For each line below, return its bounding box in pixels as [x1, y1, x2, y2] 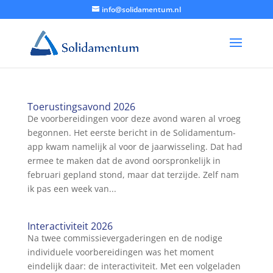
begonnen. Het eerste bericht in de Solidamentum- [27, 127, 236, 138]
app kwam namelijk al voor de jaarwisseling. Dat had [27, 141, 243, 152]
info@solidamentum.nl [101, 4, 181, 15]
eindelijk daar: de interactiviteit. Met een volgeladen [27, 260, 241, 272]
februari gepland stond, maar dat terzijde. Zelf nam [27, 169, 239, 180]
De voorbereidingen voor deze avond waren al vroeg [27, 113, 241, 124]
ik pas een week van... [27, 183, 116, 194]
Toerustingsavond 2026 [27, 100, 135, 113]
